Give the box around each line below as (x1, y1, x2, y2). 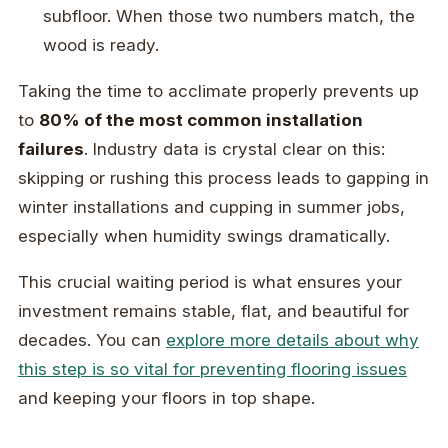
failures (18, 138, 84, 159)
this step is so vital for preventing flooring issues (18, 358, 407, 379)
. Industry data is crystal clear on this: (84, 138, 385, 159)
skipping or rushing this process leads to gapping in (18, 167, 429, 188)
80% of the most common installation (39, 109, 363, 130)
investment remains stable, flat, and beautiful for (18, 300, 409, 321)
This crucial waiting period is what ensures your (18, 271, 402, 292)
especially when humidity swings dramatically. (18, 225, 390, 246)
